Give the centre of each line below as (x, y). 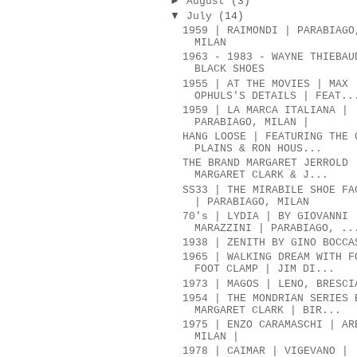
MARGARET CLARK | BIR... (268, 310)
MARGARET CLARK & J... (262, 175)
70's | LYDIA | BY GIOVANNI (266, 216)
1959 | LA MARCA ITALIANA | (266, 110)
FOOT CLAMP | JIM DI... (265, 269)
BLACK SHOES (230, 69)
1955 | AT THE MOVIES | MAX (266, 84)
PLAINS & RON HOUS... (259, 149)
